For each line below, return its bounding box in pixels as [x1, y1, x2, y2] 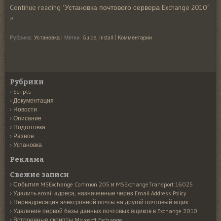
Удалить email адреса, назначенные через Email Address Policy [13, 189, 186, 197]
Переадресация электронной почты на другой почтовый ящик [13, 198, 188, 206]
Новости [13, 105, 37, 113]
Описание [13, 114, 41, 122]
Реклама [10, 155, 44, 164]
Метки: [64, 34, 83, 41]
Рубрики [10, 77, 44, 86]
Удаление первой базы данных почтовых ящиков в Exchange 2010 [13, 207, 197, 215]
